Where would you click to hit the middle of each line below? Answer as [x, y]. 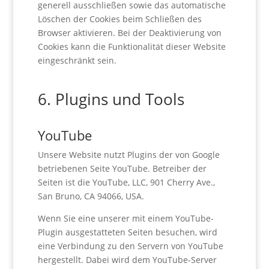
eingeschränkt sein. [77, 60]
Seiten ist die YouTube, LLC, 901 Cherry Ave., [126, 182]
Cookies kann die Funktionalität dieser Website [131, 47]
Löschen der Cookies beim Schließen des [119, 19]
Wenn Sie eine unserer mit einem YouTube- [125, 218]
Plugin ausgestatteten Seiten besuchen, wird [127, 232]
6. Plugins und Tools [111, 99]
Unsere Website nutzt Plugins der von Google [128, 155]
